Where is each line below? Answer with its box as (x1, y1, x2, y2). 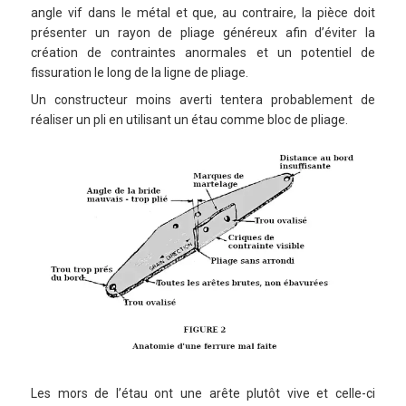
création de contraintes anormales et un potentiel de (31, 45, 375, 61)
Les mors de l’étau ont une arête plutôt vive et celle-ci (31, 385, 375, 401)
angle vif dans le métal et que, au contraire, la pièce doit (31, 5, 375, 21)
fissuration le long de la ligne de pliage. (31, 65, 248, 81)
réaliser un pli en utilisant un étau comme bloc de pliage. (31, 112, 348, 128)
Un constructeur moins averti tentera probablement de (31, 92, 375, 108)
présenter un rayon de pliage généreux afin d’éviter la (31, 25, 375, 41)
